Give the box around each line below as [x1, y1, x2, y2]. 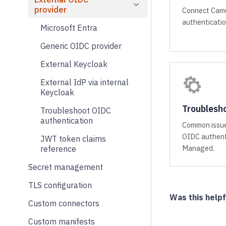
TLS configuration [28, 180, 92, 190]
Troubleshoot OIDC [40, 105, 111, 116]
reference [40, 143, 76, 154]
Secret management [28, 161, 103, 172]
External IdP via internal [40, 77, 129, 87]
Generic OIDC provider [40, 40, 122, 51]
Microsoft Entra [40, 22, 97, 33]
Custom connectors [28, 198, 99, 208]
